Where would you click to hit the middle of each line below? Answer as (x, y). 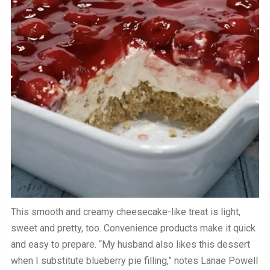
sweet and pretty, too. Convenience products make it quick (133, 228)
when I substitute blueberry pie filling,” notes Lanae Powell (134, 261)
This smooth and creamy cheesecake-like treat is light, (125, 212)
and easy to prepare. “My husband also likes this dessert (130, 244)
